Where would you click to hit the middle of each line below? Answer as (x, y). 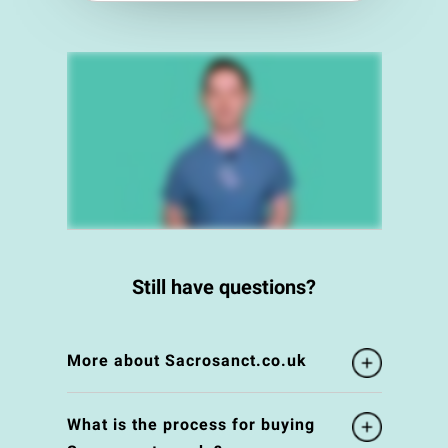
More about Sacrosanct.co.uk (186, 361)
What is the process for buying (190, 425)
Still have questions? (224, 287)
